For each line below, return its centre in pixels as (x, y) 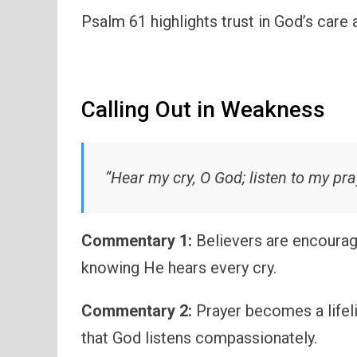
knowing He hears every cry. (179, 267)
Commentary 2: (137, 310)
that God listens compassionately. (199, 337)
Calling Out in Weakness (203, 109)
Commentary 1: (137, 240)
